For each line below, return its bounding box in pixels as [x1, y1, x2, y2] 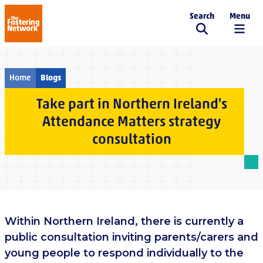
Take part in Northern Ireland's [36, 95, 227, 112]
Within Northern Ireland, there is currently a [5, 215, 244, 228]
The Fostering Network [22, 23, 133, 35]
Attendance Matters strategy [42, 113, 221, 130]
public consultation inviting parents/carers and [5, 231, 258, 244]
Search [190, 11, 214, 21]
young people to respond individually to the [5, 247, 244, 259]
